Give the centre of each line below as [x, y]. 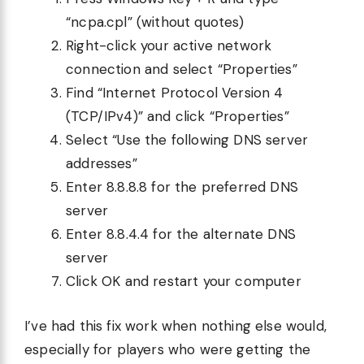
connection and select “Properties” [182, 69]
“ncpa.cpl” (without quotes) [155, 22]
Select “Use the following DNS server [187, 140]
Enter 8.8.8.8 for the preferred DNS [182, 187]
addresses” [102, 164]
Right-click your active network [169, 46]
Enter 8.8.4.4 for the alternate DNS [181, 234]
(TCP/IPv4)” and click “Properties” [178, 117]
